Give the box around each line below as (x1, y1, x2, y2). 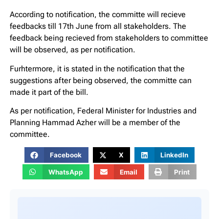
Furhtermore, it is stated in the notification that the (10, 64, 185, 73)
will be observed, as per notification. (10, 45, 135, 55)
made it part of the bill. (10, 87, 88, 97)
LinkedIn (160, 151, 188, 159)
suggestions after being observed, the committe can (10, 75, 192, 85)
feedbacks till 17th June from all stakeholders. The (10, 22, 186, 31)
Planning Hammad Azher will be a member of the (10, 118, 180, 128)
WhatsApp (48, 168, 83, 176)
